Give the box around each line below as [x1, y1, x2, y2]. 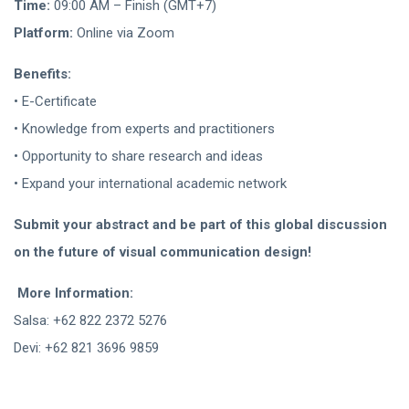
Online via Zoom [73, 25, 174, 42]
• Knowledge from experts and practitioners [14, 121, 275, 138]
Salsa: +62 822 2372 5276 [14, 312, 167, 330]
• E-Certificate [14, 93, 97, 110]
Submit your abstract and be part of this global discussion [14, 216, 387, 234]
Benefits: [14, 66, 71, 83]
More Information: [17, 285, 133, 302]
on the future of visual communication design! [14, 244, 311, 261]
